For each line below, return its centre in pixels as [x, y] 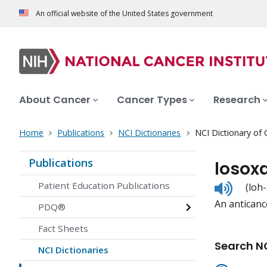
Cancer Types [152, 100]
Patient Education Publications [104, 186]
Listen [245, 186]
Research [237, 100]
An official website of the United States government [124, 14]
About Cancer [55, 100]
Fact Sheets [63, 229]
